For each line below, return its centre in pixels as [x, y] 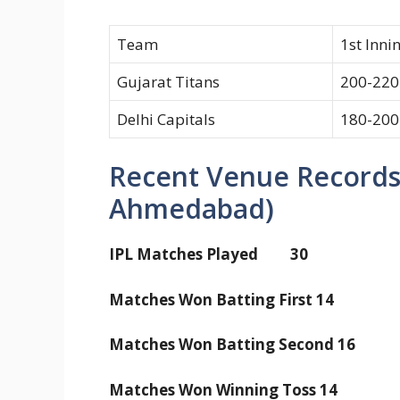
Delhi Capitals [166, 119]
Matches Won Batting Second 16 [234, 345]
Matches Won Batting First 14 [223, 299]
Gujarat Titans [168, 81]
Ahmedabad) [192, 209]
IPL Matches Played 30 [208, 254]
